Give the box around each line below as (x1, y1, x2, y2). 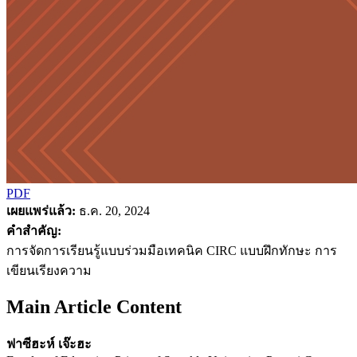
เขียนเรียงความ (6, 263, 92, 277)
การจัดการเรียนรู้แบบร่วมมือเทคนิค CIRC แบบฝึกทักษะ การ (6, 243, 337, 257)
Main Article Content (6, 296, 182, 317)
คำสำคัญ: (6, 223, 61, 237)
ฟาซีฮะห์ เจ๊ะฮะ (6, 336, 92, 351)
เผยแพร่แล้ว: (6, 203, 76, 218)
